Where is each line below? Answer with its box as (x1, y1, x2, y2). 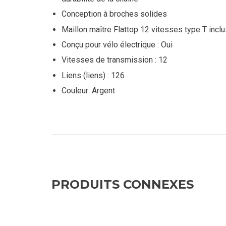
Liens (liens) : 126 (62, 70, 125, 80)
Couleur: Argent (62, 86, 115, 96)
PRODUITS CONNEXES (51, 177, 194, 192)
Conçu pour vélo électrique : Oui (62, 39, 173, 49)
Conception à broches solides (62, 9, 167, 19)
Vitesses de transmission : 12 (62, 55, 167, 65)
